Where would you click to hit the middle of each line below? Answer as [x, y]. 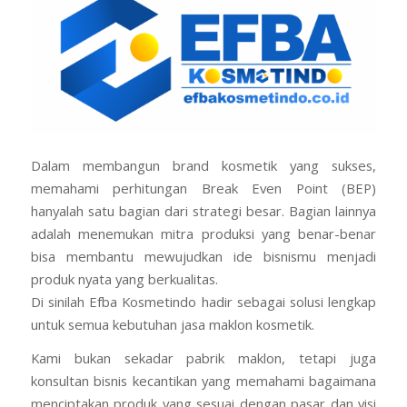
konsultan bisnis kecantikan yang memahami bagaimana [203, 381]
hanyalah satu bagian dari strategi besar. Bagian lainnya [203, 210]
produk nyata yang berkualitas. [124, 278]
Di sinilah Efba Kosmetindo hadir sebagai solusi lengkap [203, 301]
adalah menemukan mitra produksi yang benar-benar [203, 233]
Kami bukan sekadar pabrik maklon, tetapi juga [203, 358]
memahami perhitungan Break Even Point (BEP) [203, 188]
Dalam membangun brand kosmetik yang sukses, [203, 165]
